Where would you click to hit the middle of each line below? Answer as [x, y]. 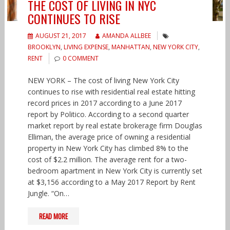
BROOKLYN [44, 47]
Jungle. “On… [48, 193]
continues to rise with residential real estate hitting [111, 91]
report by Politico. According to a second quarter [108, 114]
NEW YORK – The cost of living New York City [103, 80]
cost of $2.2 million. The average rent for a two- [107, 159]
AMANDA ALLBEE [126, 35]
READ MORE [53, 216]
